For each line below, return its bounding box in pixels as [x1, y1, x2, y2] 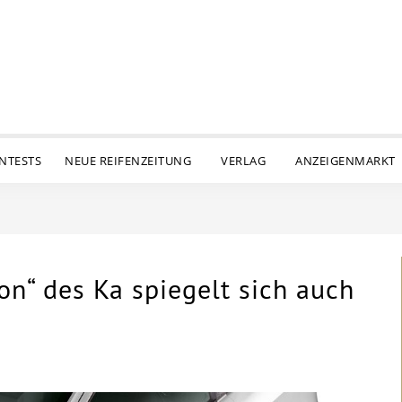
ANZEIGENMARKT [295, 153, 396, 169]
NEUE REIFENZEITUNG [65, 153, 192, 169]
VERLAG [221, 153, 267, 169]
